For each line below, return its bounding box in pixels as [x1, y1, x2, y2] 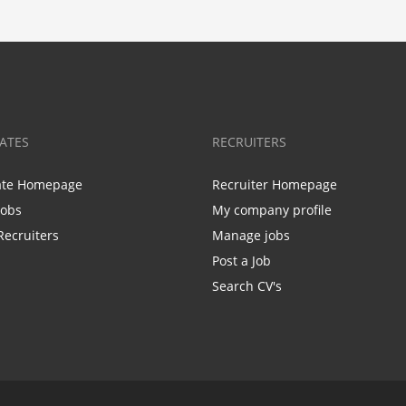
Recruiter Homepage [212, 175, 337, 193]
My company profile [212, 200, 332, 218]
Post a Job [212, 251, 271, 269]
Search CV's [212, 276, 282, 295]
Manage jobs [212, 226, 290, 244]
